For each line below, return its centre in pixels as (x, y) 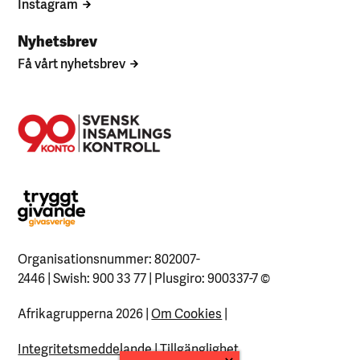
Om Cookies (187, 313)
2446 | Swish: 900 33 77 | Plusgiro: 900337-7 (138, 277)
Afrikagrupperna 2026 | (85, 313)
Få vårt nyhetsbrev (72, 63)
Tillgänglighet (200, 348)
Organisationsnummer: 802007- (109, 258)
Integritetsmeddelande (85, 348)
